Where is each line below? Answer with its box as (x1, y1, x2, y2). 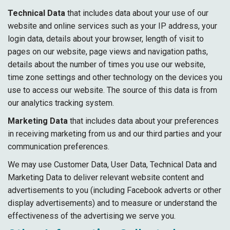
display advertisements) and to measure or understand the (8, 198, 217, 208)
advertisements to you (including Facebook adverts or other (8, 185, 221, 195)
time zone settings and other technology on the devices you (8, 72, 222, 82)
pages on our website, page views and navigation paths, (8, 47, 208, 56)
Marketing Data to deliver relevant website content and (8, 172, 204, 182)
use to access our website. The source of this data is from (8, 85, 217, 95)
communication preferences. (8, 142, 109, 151)
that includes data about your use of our (65, 8, 208, 18)
